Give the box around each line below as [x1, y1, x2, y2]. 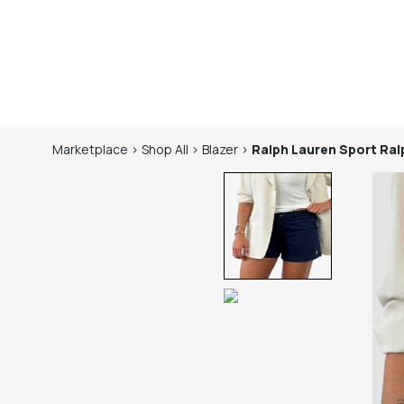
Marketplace [52, 141, 128, 158]
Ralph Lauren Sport [252, 141, 377, 158]
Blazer [202, 141, 238, 158]
